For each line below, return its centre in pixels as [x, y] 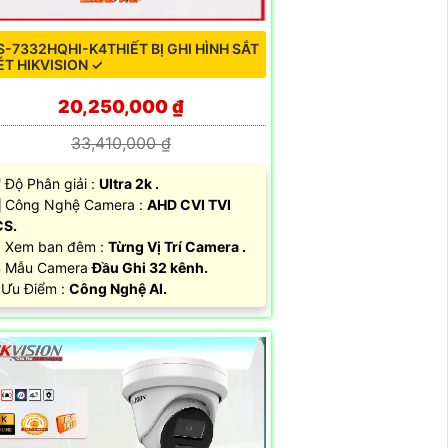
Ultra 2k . [129, 183]
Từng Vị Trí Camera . [177, 246]
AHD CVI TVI [189, 204]
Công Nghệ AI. [118, 288]
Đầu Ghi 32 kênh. [150, 267]
